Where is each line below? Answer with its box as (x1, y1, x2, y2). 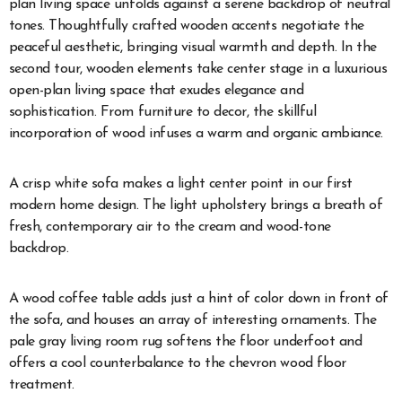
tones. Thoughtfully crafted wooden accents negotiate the (8, 19, 364, 34)
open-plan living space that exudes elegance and (8, 83, 304, 99)
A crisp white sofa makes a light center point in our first (8, 177, 353, 192)
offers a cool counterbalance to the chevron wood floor (8, 356, 346, 371)
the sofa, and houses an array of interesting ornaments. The (8, 313, 377, 328)
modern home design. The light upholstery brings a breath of (8, 198, 383, 214)
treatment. (8, 378, 74, 393)
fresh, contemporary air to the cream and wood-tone (8, 220, 331, 235)
